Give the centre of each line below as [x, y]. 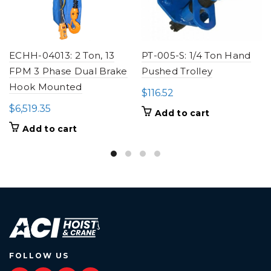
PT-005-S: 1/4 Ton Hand [196, 55]
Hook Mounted [46, 87]
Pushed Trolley [177, 71]
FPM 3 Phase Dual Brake [68, 71]
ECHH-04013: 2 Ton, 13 [62, 55]
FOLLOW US [39, 256]
